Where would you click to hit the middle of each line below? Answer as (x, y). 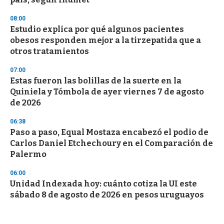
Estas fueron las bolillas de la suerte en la (96, 81)
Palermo (28, 154)
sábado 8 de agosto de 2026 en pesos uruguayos (107, 195)
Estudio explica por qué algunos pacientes (97, 29)
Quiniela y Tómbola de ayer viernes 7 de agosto (107, 92)
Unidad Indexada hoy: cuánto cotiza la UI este (103, 184)
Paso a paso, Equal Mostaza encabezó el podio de (109, 132)
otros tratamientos (49, 51)
